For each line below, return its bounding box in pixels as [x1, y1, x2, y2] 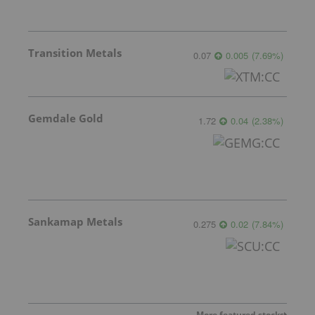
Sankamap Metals [28, 214, 122, 229]
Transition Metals [28, 46, 122, 60]
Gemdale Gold [28, 111, 103, 126]
